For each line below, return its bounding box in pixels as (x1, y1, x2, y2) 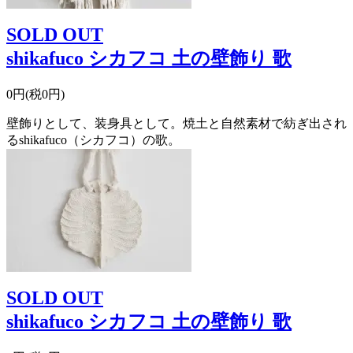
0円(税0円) (6, 87, 65, 101)
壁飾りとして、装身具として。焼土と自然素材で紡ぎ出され (6, 116, 347, 130)
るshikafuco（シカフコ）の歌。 (6, 132, 180, 147)
